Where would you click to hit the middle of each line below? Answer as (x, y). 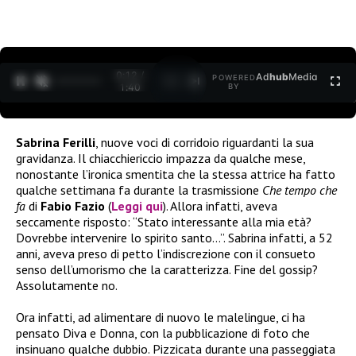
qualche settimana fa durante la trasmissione (139, 190)
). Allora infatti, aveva (220, 205)
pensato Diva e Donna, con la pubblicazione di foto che (163, 333)
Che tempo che (300, 190)
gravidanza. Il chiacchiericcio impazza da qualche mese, (161, 158)
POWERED (234, 78)
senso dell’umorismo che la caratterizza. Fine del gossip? (167, 269)
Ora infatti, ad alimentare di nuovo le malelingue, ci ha (161, 317)
